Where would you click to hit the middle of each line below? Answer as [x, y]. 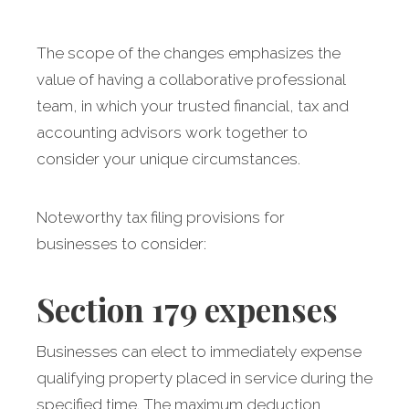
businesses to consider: [121, 244]
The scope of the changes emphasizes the [189, 53]
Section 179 [117, 309]
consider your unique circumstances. [168, 159]
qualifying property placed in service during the [204, 378]
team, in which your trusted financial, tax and [193, 106]
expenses [267, 309]
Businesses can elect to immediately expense [199, 352]
